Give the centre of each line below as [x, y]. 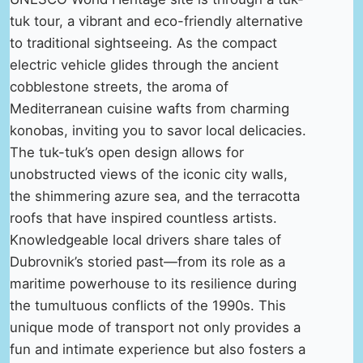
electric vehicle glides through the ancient [144, 64]
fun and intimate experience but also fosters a [158, 349]
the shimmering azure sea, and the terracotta [155, 196]
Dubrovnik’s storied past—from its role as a [147, 261]
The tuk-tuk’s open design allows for [127, 152]
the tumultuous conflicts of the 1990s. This [148, 305]
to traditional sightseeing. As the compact [143, 43]
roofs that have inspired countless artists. [143, 218]
